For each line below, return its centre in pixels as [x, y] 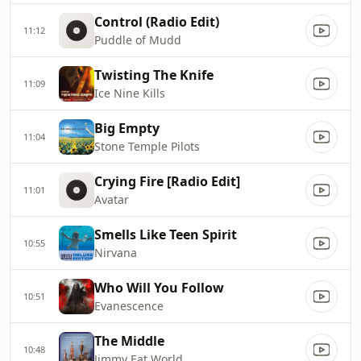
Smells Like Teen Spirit [166, 234]
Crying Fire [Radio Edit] [167, 181]
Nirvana [116, 253]
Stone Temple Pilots [147, 146]
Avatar [112, 199]
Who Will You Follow [159, 288]
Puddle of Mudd [138, 40]
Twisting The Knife [154, 75]
